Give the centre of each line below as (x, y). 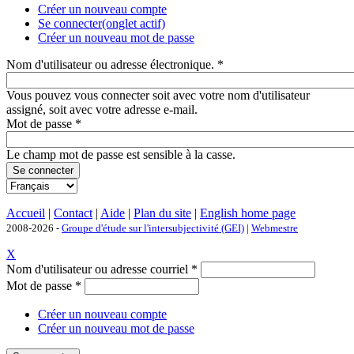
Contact (73, 213)
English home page (248, 213)
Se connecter (70, 24)
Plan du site (162, 213)
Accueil (26, 213)
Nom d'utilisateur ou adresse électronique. (112, 65)
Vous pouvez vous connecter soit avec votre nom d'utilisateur (158, 96)
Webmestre (275, 228)
